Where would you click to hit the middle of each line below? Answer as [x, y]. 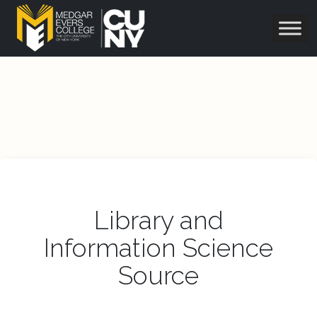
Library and [158, 220]
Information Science [158, 248]
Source [158, 275]
